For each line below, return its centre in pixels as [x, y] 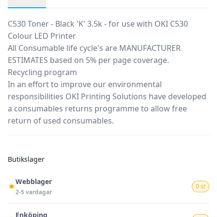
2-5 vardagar [34, 192]
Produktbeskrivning [44, 14]
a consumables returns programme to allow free [97, 108]
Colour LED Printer [42, 36]
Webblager [34, 181]
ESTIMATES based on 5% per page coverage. [88, 60]
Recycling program [42, 72]
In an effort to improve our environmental [85, 84]
